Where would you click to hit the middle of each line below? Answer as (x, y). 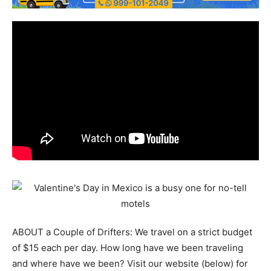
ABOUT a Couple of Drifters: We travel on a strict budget (132, 232)
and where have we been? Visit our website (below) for (130, 264)
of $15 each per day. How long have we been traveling (128, 248)
